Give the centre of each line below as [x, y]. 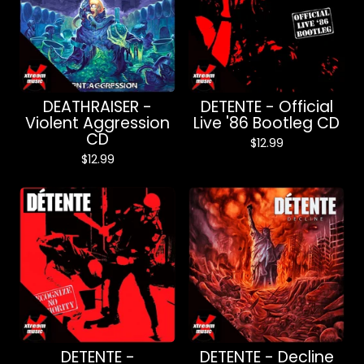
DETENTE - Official [266, 107]
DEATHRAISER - [97, 107]
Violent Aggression [97, 123]
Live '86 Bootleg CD [266, 123]
